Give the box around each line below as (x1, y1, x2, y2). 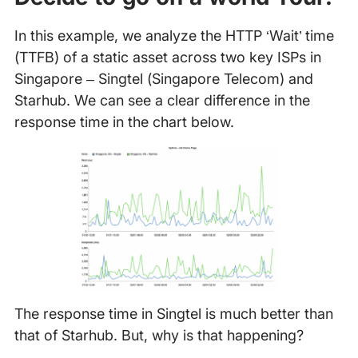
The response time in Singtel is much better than (14, 305, 333, 323)
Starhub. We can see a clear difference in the (14, 92, 310, 109)
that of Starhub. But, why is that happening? (14, 327, 304, 344)
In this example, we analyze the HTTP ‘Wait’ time (14, 27, 334, 45)
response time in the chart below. (14, 113, 234, 131)
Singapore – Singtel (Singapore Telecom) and (14, 70, 313, 88)
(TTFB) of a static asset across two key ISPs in (14, 49, 321, 66)
